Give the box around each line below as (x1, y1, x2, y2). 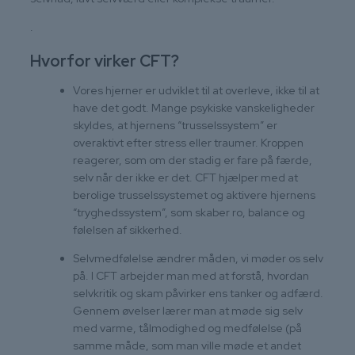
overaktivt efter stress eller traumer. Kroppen (73, 135, 303, 150)
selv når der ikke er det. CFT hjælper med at (73, 170, 298, 185)
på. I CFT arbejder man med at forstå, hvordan (73, 268, 309, 283)
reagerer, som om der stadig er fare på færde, (73, 152, 312, 167)
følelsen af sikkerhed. (73, 222, 182, 237)
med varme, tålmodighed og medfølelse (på (73, 320, 302, 335)
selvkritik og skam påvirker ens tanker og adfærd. (73, 285, 323, 300)
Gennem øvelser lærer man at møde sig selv (73, 303, 303, 318)
